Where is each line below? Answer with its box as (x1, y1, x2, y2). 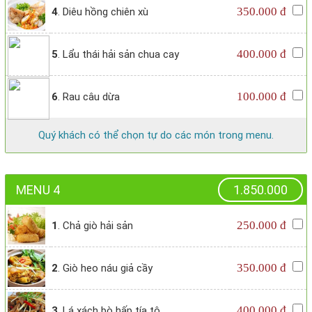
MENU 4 (16, 182, 60, 198)
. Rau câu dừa (58, 91, 120, 104)
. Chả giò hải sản (58, 219, 133, 233)
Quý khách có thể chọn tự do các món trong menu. (38, 129, 274, 142)
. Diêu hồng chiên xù (58, 6, 148, 19)
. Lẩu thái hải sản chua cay (58, 48, 179, 61)
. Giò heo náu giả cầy (58, 262, 153, 275)
